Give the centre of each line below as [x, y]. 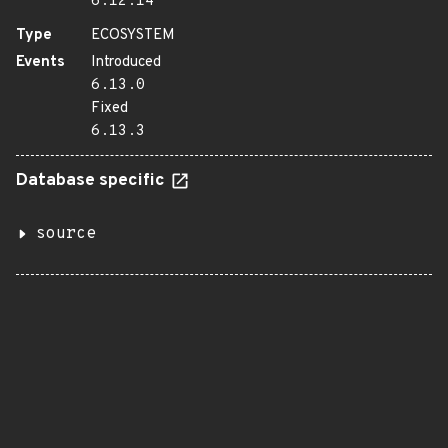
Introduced [126, 62]
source [66, 234]
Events [40, 62]
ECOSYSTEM [133, 35]
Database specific [92, 181]
